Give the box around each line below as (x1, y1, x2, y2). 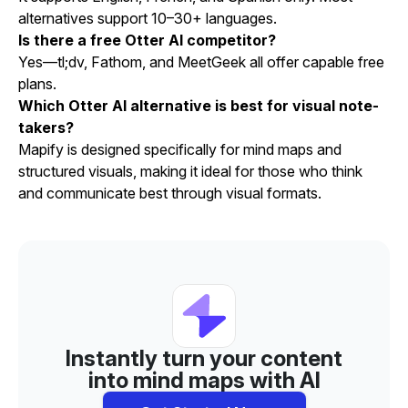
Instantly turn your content (66, 345, 342, 372)
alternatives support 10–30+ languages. (18, 9, 277, 28)
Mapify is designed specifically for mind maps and (18, 140, 342, 159)
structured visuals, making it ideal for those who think (18, 162, 362, 181)
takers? (18, 118, 74, 138)
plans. (18, 75, 56, 94)
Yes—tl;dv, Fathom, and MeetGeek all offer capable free (18, 53, 384, 72)
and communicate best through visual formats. (18, 184, 321, 203)
